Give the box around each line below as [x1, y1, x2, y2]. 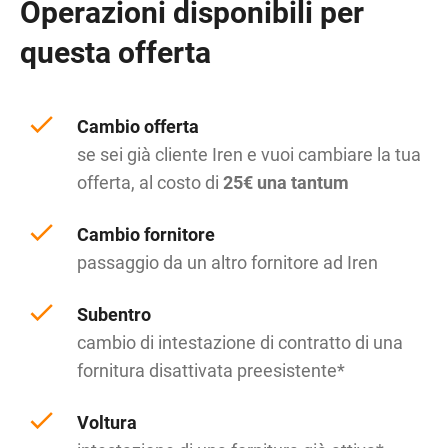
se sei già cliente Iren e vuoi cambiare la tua [76, 144, 421, 165]
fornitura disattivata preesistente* [76, 360, 345, 381]
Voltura [76, 412, 137, 433]
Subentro [76, 304, 151, 325]
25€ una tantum [222, 172, 349, 193]
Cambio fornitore [76, 224, 215, 245]
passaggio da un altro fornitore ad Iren [76, 252, 378, 273]
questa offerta [20, 35, 212, 70]
